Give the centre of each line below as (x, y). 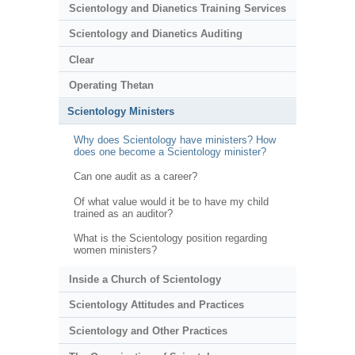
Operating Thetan (111, 86)
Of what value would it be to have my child (171, 201)
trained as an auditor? (123, 213)
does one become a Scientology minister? (170, 151)
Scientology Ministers (121, 112)
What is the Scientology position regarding (170, 239)
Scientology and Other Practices (148, 330)
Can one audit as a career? (135, 177)
